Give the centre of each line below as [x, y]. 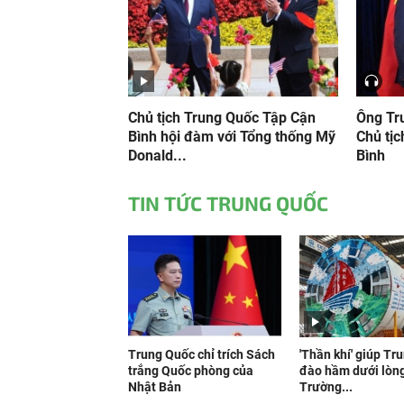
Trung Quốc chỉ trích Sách [202, 354]
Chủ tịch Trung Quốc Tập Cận [222, 118]
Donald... [157, 156]
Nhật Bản [155, 387]
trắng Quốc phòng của [191, 371]
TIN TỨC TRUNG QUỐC [228, 203]
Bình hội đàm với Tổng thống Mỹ [232, 137]
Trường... [326, 387]
